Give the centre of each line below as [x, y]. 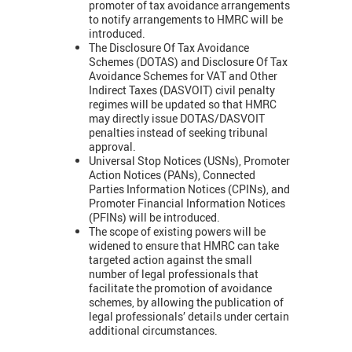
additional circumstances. [153, 331]
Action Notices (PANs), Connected [172, 175]
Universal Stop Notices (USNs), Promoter [189, 161]
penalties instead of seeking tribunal [178, 133]
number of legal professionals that [174, 274]
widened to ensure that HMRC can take [184, 246]
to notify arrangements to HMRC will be [186, 20]
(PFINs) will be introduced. [154, 218]
